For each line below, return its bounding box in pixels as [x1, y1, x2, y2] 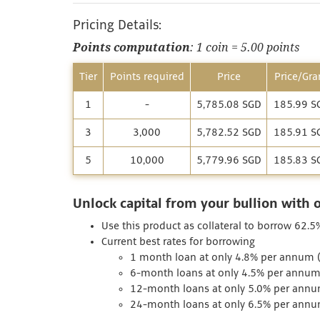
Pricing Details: [73, 19, 161, 32]
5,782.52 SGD [196, 127, 261, 139]
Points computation [73, 41, 190, 54]
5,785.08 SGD [196, 99, 261, 111]
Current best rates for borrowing [101, 236, 255, 248]
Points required [109, 71, 184, 83]
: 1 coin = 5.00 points [190, 41, 299, 54]
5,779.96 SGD [196, 155, 261, 166]
